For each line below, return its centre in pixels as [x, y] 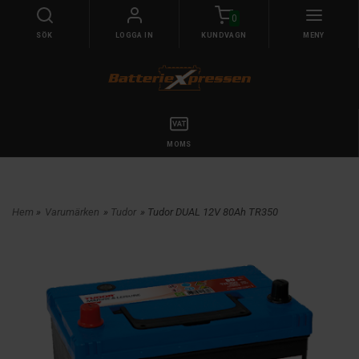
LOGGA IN [134, 35]
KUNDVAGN [224, 35]
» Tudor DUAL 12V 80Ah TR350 [209, 212]
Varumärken [72, 212]
